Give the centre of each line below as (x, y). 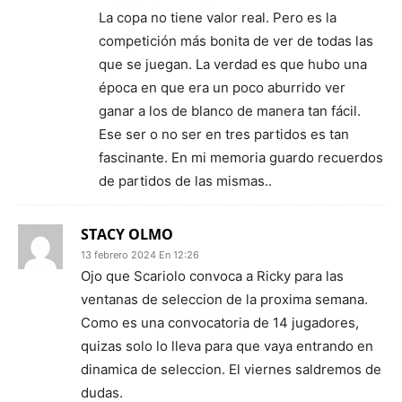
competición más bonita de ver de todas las (236, 40)
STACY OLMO (127, 234)
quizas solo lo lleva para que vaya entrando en (227, 345)
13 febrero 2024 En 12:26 (140, 254)
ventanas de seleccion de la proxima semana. (224, 299)
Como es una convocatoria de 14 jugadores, (220, 322)
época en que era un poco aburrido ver (222, 87)
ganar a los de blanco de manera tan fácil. (230, 110)
